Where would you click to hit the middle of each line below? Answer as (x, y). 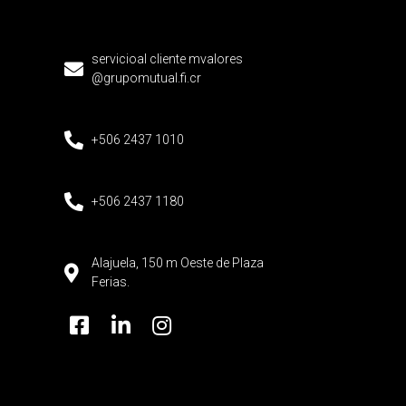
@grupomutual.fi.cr (147, 78)
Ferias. (111, 282)
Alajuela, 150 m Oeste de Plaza (178, 263)
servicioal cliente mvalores (168, 59)
